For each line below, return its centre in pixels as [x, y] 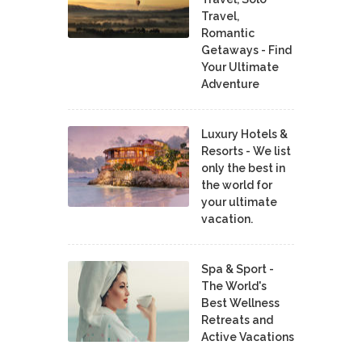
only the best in [243, 168]
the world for [237, 185]
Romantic [228, 33]
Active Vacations [248, 337]
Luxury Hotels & [244, 134]
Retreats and [237, 320]
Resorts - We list [246, 151]
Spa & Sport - [238, 269]
